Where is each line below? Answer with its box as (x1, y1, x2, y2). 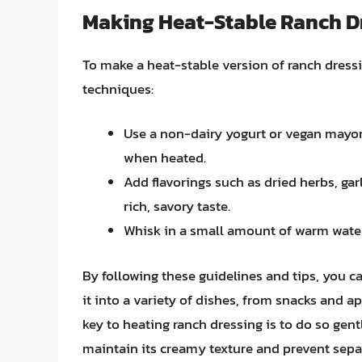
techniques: (82, 78, 154, 99)
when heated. (124, 147, 206, 169)
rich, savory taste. (124, 196, 230, 217)
